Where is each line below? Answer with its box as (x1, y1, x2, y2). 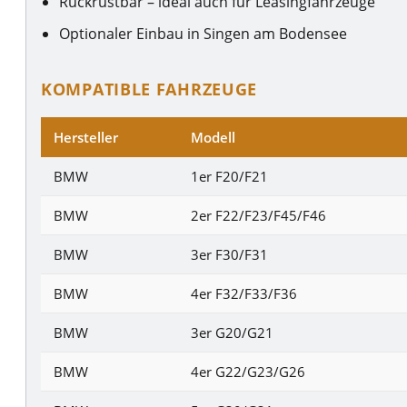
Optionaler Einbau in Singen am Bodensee (59, 23, 347, 44)
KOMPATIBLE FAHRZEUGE (41, 77, 258, 100)
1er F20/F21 (191, 166, 268, 185)
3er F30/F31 (191, 244, 268, 263)
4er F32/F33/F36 (191, 283, 297, 303)
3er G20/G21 (191, 323, 273, 342)
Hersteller (54, 127, 118, 146)
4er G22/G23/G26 (191, 362, 305, 381)
